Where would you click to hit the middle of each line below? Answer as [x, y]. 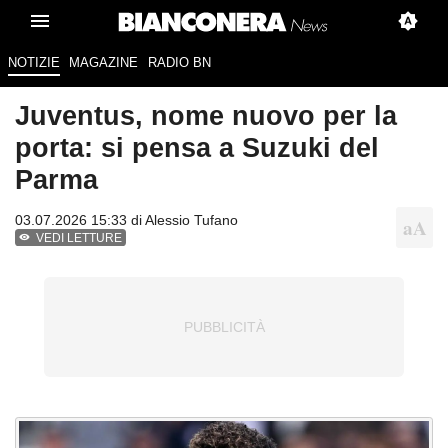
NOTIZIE [33, 63]
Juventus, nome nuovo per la [206, 116]
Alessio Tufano [191, 220]
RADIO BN [179, 63]
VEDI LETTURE [79, 238]
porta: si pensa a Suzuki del [197, 148]
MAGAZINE [104, 63]
